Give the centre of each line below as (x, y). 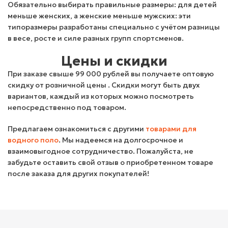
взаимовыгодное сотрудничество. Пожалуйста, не (101, 151)
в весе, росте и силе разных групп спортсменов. (96, 38)
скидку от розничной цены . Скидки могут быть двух (104, 85)
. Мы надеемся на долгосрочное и (121, 140)
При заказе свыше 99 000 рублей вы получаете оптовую (111, 74)
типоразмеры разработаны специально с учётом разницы (114, 27)
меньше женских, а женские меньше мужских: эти (99, 16)
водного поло (33, 140)
